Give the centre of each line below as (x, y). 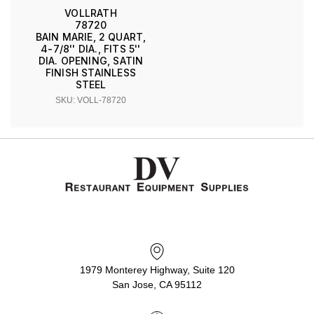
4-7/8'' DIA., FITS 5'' (91, 49)
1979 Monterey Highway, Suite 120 (157, 270)
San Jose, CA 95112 (157, 285)
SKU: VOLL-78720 (91, 101)
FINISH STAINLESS (91, 73)
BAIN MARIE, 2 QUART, (91, 37)
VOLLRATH (91, 13)
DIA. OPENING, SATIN (91, 61)
